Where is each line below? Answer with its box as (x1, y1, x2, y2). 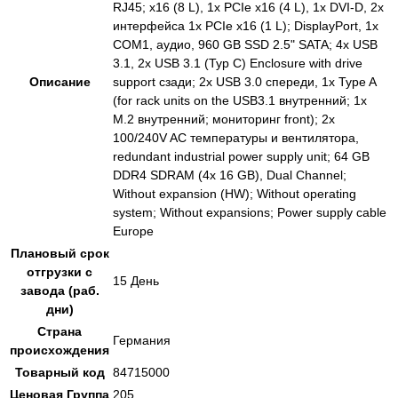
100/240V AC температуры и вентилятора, (113, 131, 359, 146)
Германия (113, 333, 171, 348)
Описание (28, 75, 91, 90)
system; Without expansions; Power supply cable (113, 205, 386, 220)
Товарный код (14, 365, 105, 380)
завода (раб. (20, 283, 99, 298)
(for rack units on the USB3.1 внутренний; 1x (113, 93, 367, 108)
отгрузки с (27, 265, 92, 280)
